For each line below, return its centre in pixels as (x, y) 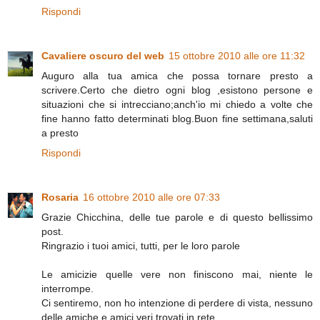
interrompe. (67, 288)
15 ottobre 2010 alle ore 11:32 (237, 55)
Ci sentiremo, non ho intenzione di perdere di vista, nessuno (177, 302)
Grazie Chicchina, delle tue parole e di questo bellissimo (177, 217)
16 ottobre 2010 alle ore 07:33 (151, 197)
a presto (60, 132)
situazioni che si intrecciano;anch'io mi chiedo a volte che (177, 104)
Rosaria (60, 197)
